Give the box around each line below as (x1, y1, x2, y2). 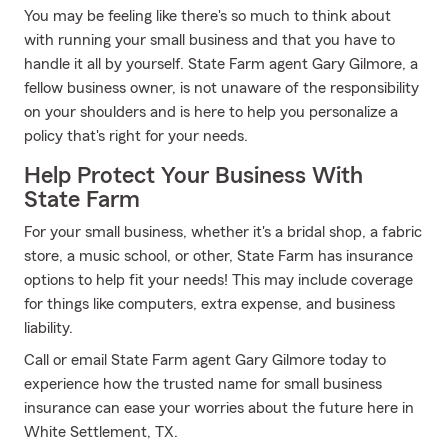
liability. (24, 320, 73, 336)
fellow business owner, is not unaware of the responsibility (24, 80, 419, 96)
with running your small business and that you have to (24, 32, 395, 48)
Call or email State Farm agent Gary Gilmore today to (24, 352, 386, 368)
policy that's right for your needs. (24, 128, 248, 144)
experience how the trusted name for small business (24, 376, 382, 392)
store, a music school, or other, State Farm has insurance (24, 248, 413, 264)
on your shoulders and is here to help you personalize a (24, 104, 398, 120)
